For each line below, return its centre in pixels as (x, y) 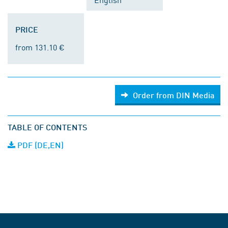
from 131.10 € (40, 47)
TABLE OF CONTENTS (47, 127)
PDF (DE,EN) (39, 145)
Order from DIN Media (174, 95)
